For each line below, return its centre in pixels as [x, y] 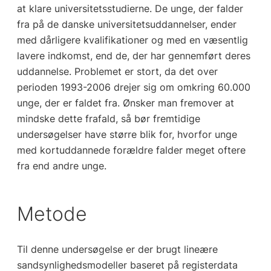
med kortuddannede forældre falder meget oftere [131, 150]
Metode [52, 214]
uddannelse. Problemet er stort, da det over [117, 71]
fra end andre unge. [61, 165]
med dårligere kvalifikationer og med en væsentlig [132, 40]
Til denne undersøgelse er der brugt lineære [117, 250]
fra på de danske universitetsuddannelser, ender [126, 24]
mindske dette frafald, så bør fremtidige [108, 118]
